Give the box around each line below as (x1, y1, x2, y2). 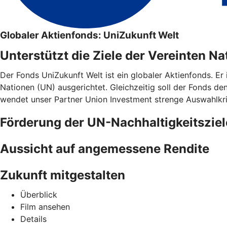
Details (20, 213, 47, 224)
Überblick (20, 189, 57, 200)
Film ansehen (20, 201, 70, 212)
